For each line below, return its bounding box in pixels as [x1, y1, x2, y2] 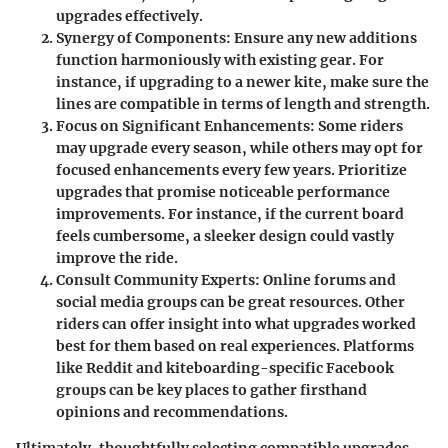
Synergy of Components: [56, 28, 231, 47]
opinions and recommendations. [56, 402, 288, 421]
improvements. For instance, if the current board [56, 204, 404, 223]
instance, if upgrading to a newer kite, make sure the [56, 72, 429, 91]
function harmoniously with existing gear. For [56, 50, 384, 69]
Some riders [315, 116, 403, 135]
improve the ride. [56, 248, 178, 267]
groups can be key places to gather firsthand [56, 380, 367, 399]
